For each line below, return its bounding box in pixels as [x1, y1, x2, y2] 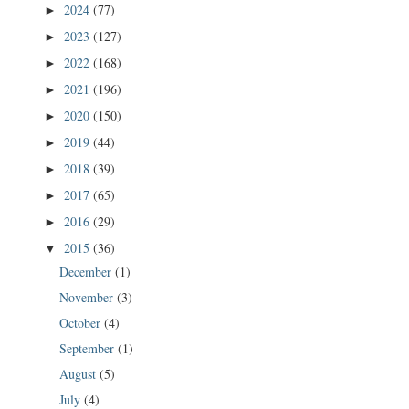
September [58, 339, 118, 357]
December [58, 262, 115, 280]
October [58, 313, 104, 331]
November [58, 288, 117, 306]
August [58, 364, 100, 383]
